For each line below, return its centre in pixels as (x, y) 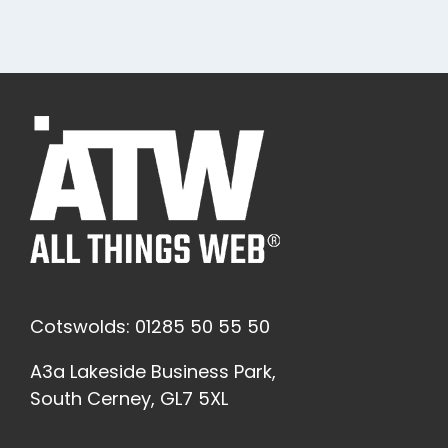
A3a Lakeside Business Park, (153, 372)
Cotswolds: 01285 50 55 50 (150, 327)
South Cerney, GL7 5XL (129, 399)
